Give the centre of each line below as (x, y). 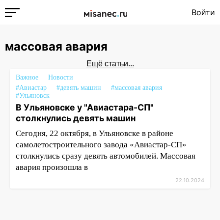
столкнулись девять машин (76, 118)
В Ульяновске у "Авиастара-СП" (85, 107)
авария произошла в (52, 167)
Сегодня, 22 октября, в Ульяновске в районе (95, 133)
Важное (27, 77)
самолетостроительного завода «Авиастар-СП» (102, 145)
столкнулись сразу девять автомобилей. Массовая (106, 156)
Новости (61, 77)
